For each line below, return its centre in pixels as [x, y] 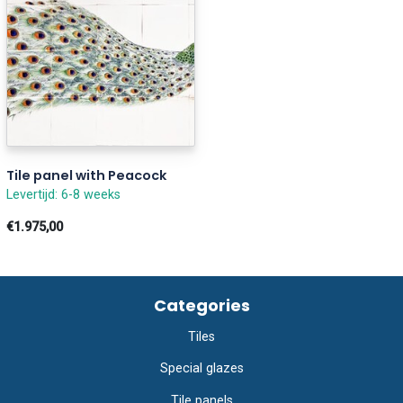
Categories [201, 305]
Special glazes [201, 369]
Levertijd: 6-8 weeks [64, 194]
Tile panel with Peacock [87, 175]
